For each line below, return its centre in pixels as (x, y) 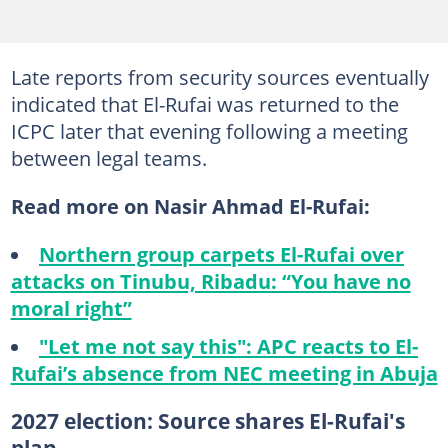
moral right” (71, 308)
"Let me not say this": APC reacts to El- (228, 345)
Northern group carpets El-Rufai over (221, 254)
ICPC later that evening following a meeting (209, 131)
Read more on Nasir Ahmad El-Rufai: (190, 206)
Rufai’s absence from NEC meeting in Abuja (224, 372)
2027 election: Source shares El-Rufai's (207, 420)
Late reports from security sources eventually (219, 77)
